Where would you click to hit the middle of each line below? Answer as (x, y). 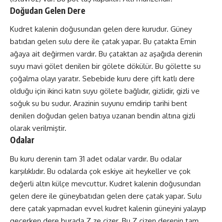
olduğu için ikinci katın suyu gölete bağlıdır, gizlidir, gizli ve (105, 91)
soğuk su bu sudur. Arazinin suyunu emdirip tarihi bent (99, 104)
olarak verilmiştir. (38, 128)
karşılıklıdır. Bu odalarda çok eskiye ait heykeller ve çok (100, 171)
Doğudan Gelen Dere (48, 10)
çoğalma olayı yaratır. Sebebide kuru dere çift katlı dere (102, 79)
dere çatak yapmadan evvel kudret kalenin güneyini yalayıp (108, 208)
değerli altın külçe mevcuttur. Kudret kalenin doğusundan (105, 183)
